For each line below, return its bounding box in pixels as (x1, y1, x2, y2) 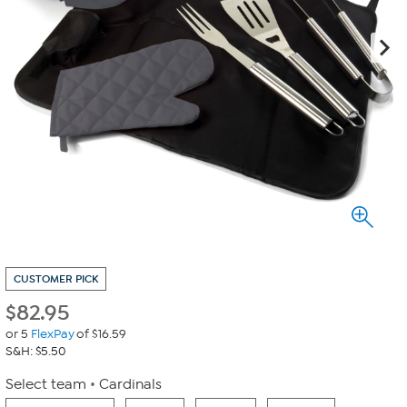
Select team (5, 376, 86, 392)
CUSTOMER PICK (14, 273, 98, 285)
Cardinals (99, 376, 162, 392)
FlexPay (30, 326, 74, 342)
